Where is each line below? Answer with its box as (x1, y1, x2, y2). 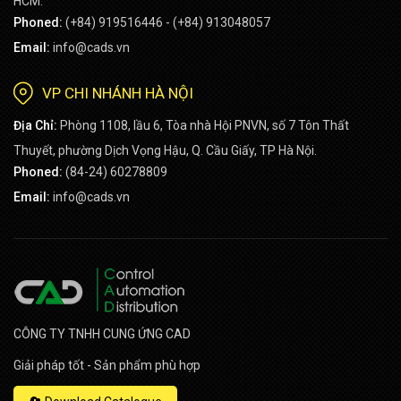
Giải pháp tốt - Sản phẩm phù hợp (13, 358, 200, 372)
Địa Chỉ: (13, 118, 57, 132)
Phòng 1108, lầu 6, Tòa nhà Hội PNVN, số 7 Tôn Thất (60, 118, 349, 132)
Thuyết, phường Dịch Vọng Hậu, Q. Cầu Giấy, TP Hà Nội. (13, 143, 317, 158)
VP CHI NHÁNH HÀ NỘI (42, 84, 193, 102)
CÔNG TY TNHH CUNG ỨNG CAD (13, 327, 191, 341)
